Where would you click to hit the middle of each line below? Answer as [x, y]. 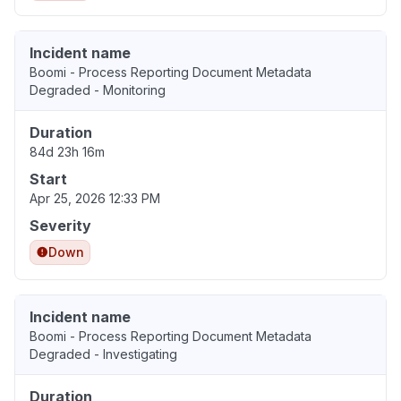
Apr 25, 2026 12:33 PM [95, 198]
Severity [60, 225]
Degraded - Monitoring [98, 90]
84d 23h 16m [67, 151]
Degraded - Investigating [103, 354]
